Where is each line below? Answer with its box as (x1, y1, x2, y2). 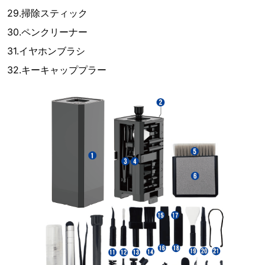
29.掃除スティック (7, 7, 88, 20)
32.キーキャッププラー (7, 64, 106, 76)
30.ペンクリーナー (7, 26, 88, 38)
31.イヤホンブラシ (7, 45, 85, 57)
